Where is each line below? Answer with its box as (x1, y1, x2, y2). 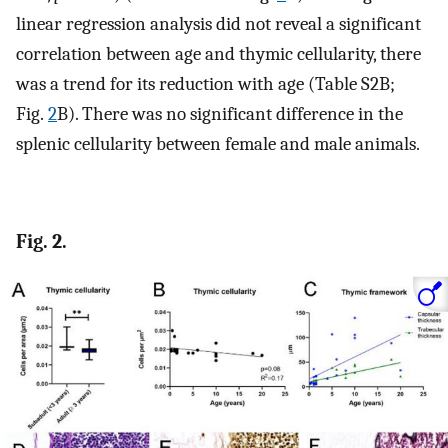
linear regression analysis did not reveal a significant (16, 12, 421, 35)
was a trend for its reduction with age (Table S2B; (16, 72, 395, 95)
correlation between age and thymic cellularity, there (16, 42, 421, 65)
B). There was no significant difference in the (57, 102, 403, 125)
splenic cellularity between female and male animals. (16, 132, 420, 155)
